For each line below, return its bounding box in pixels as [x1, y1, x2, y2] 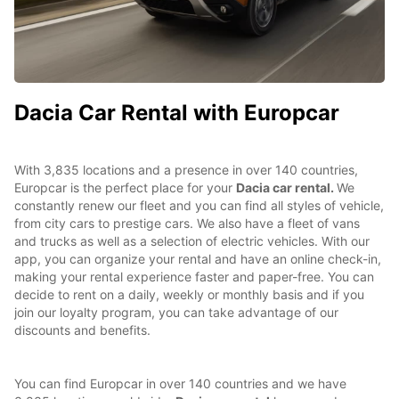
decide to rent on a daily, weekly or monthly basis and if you [14, 286, 364, 302]
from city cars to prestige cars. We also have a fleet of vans [14, 215, 360, 231]
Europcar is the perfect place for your [14, 179, 236, 195]
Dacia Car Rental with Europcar [14, 99, 339, 126]
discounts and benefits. [14, 322, 151, 338]
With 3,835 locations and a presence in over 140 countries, [14, 161, 358, 177]
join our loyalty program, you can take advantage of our [14, 304, 338, 320]
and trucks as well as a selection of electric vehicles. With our [14, 232, 370, 248]
